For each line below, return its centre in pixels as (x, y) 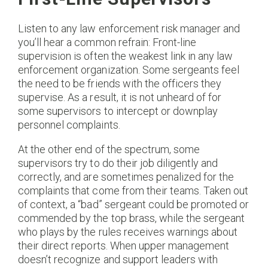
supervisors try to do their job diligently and (118, 163)
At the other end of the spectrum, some (109, 150)
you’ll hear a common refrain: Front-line (107, 42)
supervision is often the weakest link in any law (126, 56)
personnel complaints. (69, 125)
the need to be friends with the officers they (120, 84)
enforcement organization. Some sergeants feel (129, 70)
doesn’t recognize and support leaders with (118, 260)
